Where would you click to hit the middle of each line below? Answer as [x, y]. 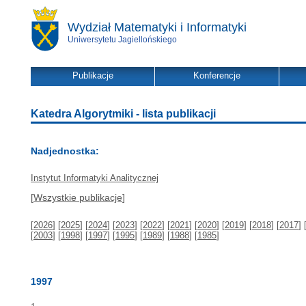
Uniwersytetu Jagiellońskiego [122, 40]
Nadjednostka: [65, 151]
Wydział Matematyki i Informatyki [157, 27]
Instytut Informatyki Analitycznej [95, 178]
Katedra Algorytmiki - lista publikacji [123, 114]
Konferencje [217, 75]
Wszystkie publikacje [78, 197]
